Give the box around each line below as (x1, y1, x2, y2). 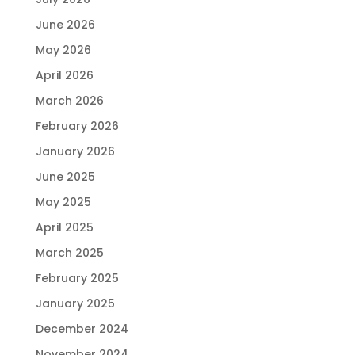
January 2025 (35, 295, 115, 311)
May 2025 (35, 193, 91, 210)
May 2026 (35, 41, 91, 58)
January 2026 (35, 143, 115, 159)
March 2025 (35, 244, 104, 261)
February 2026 (35, 117, 119, 134)
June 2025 (35, 168, 95, 185)
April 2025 (35, 219, 94, 235)
